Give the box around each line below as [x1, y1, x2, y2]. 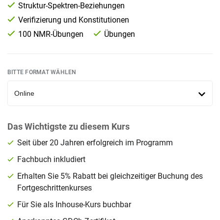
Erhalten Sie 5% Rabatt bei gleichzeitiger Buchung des [17, 171, 203, 181]
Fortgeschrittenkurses [17, 183, 92, 192]
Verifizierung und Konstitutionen [18, 15, 129, 25]
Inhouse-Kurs [55, 200, 101, 209]
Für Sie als [17, 200, 55, 209]
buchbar [101, 200, 131, 209]
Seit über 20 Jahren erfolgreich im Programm [17, 138, 173, 147]
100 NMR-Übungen [18, 29, 83, 39]
